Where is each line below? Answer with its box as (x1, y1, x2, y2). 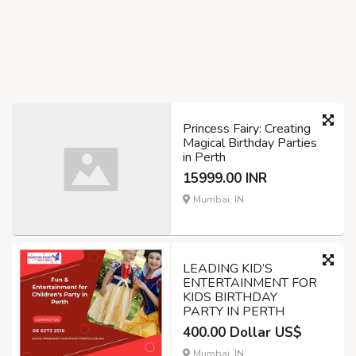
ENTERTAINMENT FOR (183, 274, 317, 292)
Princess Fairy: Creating (183, 120, 311, 138)
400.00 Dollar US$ (183, 323, 302, 342)
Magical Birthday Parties (183, 134, 317, 153)
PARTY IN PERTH (183, 303, 284, 321)
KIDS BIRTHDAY (183, 288, 277, 307)
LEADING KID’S (183, 260, 273, 278)
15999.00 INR (183, 169, 267, 188)
